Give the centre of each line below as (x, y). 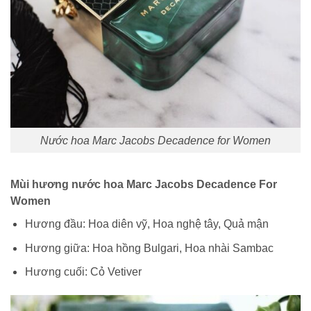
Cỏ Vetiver (116, 272)
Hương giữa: (58, 248)
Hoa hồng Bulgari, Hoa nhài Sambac (183, 248)
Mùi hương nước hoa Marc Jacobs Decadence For (144, 185)
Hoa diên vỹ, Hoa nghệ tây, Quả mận (178, 224)
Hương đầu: (56, 224)
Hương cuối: (57, 272)
